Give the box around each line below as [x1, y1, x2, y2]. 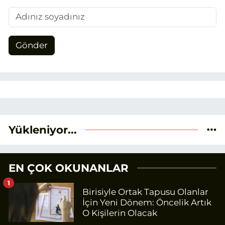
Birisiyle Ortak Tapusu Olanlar [82, 186, 208, 197]
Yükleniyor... [9, 123, 77, 137]
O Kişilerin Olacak [82, 207, 157, 218]
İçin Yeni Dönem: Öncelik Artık [82, 197, 211, 207]
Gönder [15, 40, 48, 50]
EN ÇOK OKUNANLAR [9, 161, 129, 175]
